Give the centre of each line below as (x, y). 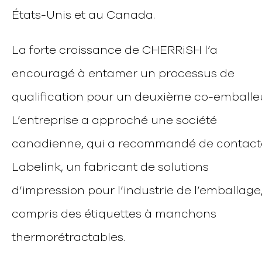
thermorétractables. (69, 238)
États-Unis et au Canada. (84, 15)
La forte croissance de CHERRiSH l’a (115, 51)
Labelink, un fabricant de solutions (111, 168)
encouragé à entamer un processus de (123, 74)
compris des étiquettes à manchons (114, 214)
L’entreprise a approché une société (115, 121)
